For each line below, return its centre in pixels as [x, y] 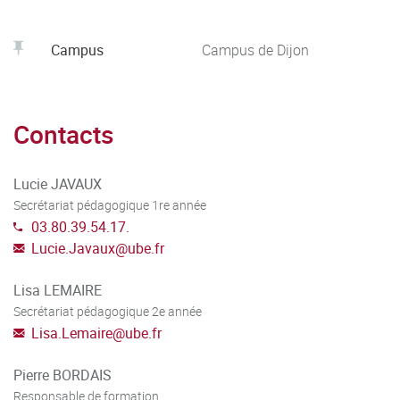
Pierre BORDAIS [62, 375]
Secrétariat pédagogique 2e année [108, 311]
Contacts [63, 133]
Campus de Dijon [255, 50]
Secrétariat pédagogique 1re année [110, 204]
